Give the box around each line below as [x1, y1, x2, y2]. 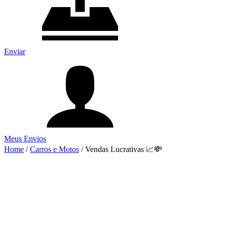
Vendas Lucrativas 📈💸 [85, 145, 162, 154]
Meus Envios [4, 134, 46, 143]
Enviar [4, 47, 25, 56]
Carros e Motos [30, 145, 79, 154]
